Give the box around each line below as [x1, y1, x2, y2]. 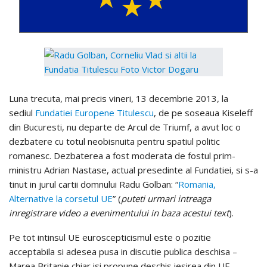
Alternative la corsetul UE [9, 193, 113, 205]
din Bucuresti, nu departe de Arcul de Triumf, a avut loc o [9, 121, 241, 133]
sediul [9, 107, 35, 119]
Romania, [178, 178, 216, 191]
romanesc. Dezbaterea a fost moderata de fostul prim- [9, 150, 235, 162]
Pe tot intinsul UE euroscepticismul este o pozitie [9, 231, 211, 244]
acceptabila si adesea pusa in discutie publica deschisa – [9, 246, 237, 258]
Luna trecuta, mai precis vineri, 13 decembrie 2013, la [9, 92, 228, 105]
